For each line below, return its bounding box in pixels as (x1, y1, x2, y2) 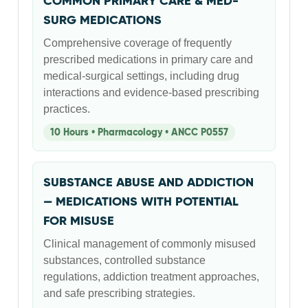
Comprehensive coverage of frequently (43, 37, 232, 49)
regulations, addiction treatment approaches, (43, 271, 260, 283)
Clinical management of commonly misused (43, 238, 256, 250)
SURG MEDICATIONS (43, 12, 162, 27)
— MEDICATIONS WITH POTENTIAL (43, 194, 239, 209)
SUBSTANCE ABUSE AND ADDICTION (43, 175, 254, 190)
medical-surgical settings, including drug (43, 70, 240, 82)
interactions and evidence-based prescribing (43, 87, 260, 98)
